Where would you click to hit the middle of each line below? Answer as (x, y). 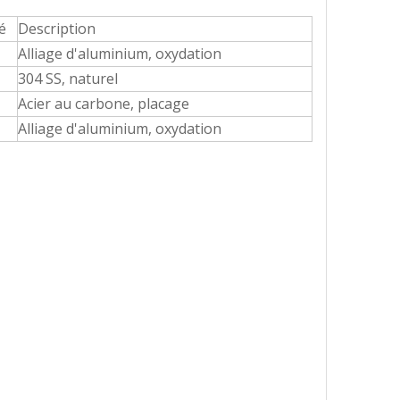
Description (57, 29)
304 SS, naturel (68, 79)
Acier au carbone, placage (104, 104)
